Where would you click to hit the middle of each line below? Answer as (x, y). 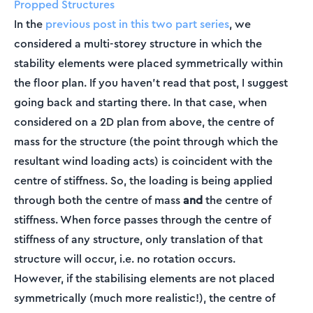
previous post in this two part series (137, 24)
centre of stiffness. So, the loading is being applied (143, 181)
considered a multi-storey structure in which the (138, 44)
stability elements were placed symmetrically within (148, 63)
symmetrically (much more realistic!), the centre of (145, 298)
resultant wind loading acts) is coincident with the (143, 161)
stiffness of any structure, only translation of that (138, 239)
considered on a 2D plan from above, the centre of (144, 122)
